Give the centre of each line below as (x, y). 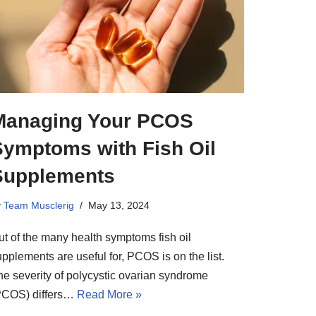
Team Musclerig (39, 205)
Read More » (109, 294)
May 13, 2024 (119, 205)
